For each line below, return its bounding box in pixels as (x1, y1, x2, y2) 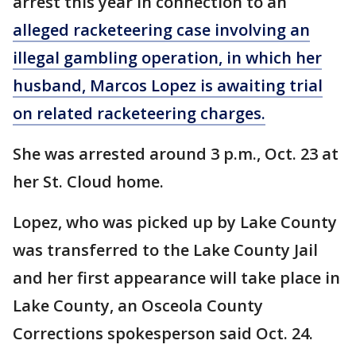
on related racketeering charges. (13, 102, 265, 124)
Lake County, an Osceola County (13, 294, 263, 316)
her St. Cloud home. (13, 170, 168, 192)
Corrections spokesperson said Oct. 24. (13, 322, 313, 344)
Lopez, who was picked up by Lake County (13, 211, 337, 233)
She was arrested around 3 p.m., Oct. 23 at (13, 142, 339, 164)
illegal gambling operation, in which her (13, 46, 322, 68)
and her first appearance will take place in (13, 266, 340, 288)
